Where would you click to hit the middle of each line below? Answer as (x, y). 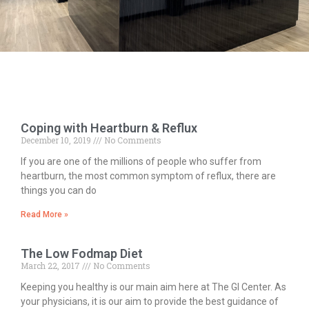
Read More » (44, 215)
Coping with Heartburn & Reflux (109, 128)
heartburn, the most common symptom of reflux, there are (148, 176)
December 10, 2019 (57, 140)
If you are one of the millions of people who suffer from (141, 161)
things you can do (59, 190)
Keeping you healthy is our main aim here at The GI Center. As (153, 287)
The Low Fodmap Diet (82, 253)
